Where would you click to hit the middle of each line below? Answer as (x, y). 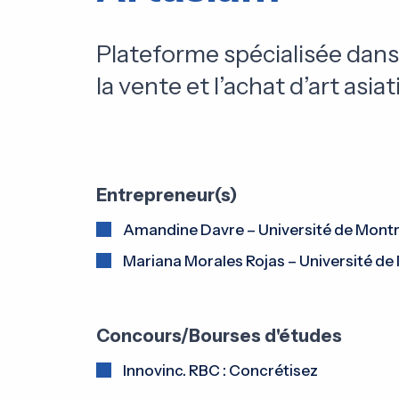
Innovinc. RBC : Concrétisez (220, 370)
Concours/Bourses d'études (219, 335)
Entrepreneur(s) (167, 195)
